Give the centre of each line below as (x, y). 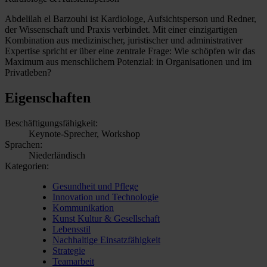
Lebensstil (72, 229)
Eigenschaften (48, 97)
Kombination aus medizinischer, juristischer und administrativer (124, 40)
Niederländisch (57, 155)
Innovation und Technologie (105, 197)
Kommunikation (83, 207)
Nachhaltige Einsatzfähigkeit (106, 240)
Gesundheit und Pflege (95, 186)
